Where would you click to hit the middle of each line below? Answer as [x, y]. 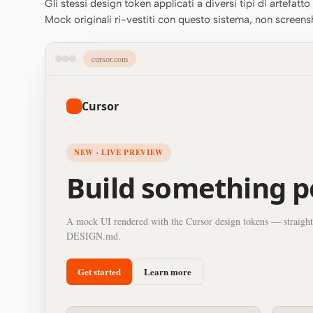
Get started [99, 271]
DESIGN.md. [94, 236]
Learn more [168, 271]
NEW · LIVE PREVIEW [119, 152]
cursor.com [110, 59]
